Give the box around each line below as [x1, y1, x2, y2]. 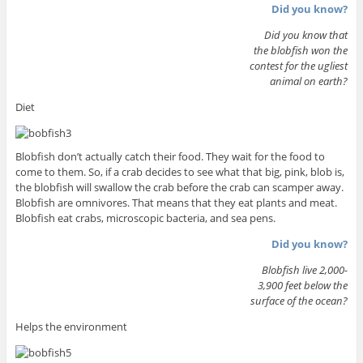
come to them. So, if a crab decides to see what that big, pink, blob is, [15, 164, 344, 179]
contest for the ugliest [250, 58, 348, 73]
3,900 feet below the [258, 277, 348, 293]
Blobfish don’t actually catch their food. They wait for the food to [15, 148, 325, 164]
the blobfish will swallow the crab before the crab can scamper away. [15, 179, 344, 194]
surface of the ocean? [250, 293, 348, 308]
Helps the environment [15, 318, 127, 334]
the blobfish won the [254, 42, 348, 58]
